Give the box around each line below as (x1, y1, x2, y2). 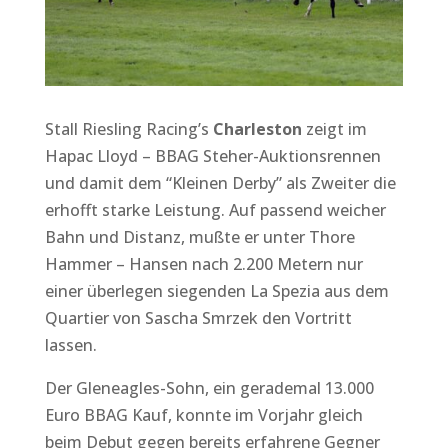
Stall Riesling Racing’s (44, 117, 213, 140)
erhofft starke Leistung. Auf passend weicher (44, 198, 386, 221)
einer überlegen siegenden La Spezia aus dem (44, 279, 389, 302)
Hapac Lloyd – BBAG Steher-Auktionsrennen (44, 144, 381, 167)
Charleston (212, 117, 302, 140)
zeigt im (301, 117, 367, 140)
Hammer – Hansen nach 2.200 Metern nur (44, 252, 363, 275)
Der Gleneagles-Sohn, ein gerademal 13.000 (44, 376, 374, 399)
